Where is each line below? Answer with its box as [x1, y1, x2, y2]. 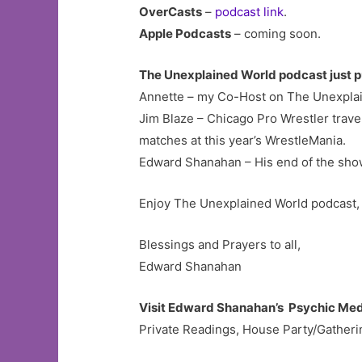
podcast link [212, 4, 284, 19]
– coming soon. [231, 26, 322, 41]
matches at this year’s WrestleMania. [139, 133, 347, 148]
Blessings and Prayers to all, [139, 237, 301, 252]
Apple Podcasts [139, 26, 232, 41]
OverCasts [139, 4, 203, 19]
